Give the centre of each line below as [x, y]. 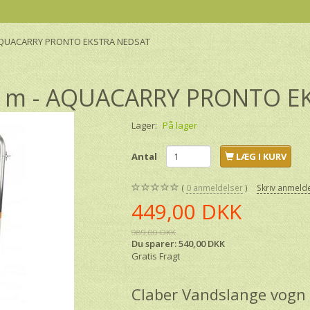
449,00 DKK [187, 211]
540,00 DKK [202, 243]
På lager [180, 125]
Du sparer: [155, 243]
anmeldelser [217, 187]
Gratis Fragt [156, 256]
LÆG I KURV [262, 156]
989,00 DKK [154, 231]
